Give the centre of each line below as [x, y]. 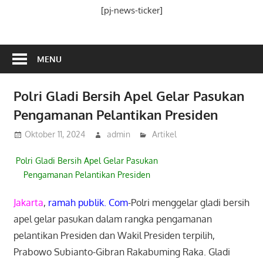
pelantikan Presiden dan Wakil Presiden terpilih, [114, 236]
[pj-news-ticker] [131, 11]
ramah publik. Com [88, 203]
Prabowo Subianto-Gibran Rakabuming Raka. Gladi [122, 252]
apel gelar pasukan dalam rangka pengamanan [112, 219]
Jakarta [28, 203]
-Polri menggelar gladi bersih [188, 203]
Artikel [165, 134]
